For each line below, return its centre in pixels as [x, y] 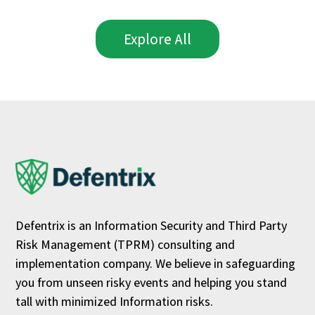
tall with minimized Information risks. [115, 302]
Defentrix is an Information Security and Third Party [152, 226]
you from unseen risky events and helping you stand [152, 283]
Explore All [157, 39]
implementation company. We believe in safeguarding [156, 264]
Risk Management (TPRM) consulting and [126, 245]
